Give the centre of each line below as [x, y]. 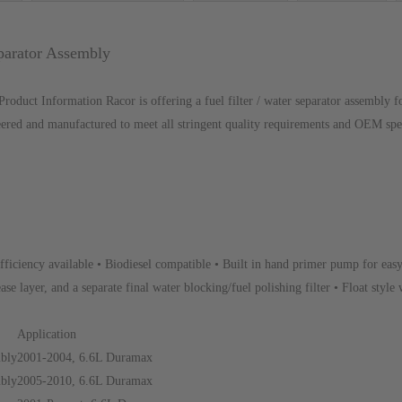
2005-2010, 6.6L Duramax [85, 381]
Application [47, 334]
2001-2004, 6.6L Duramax [85, 358]
